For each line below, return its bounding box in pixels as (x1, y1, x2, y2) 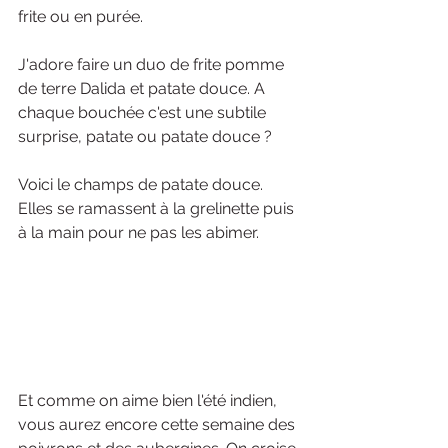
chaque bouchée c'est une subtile (18, 102, 270, 122)
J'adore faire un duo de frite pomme (18, 54, 288, 74)
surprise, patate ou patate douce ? (18, 126, 272, 146)
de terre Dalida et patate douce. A (18, 78, 269, 98)
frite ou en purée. (18, 6, 147, 26)
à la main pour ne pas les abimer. (18, 222, 259, 242)
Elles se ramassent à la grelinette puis (18, 198, 298, 218)
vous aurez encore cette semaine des (18, 414, 299, 434)
